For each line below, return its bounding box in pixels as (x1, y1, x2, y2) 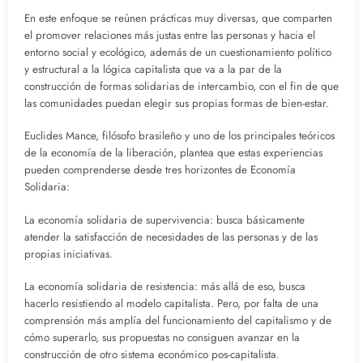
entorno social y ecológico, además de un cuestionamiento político (24, 45, 331, 61)
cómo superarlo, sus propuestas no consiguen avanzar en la (24, 329, 300, 345)
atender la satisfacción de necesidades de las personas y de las (24, 228, 318, 245)
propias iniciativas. (24, 246, 113, 262)
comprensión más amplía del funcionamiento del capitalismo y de (24, 312, 331, 328)
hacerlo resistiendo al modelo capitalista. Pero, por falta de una (24, 295, 318, 311)
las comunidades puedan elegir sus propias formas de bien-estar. (24, 96, 329, 112)
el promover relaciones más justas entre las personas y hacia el (24, 28, 315, 44)
